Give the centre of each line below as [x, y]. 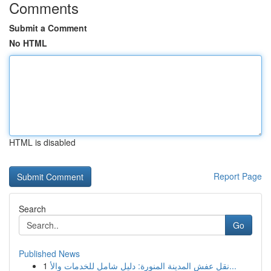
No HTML [28, 43]
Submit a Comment [48, 28]
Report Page [238, 176]
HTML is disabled [42, 142]
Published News [49, 253]
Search [32, 209]
